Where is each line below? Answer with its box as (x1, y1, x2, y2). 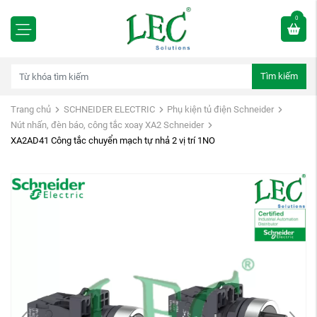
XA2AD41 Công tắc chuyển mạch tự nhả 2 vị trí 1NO (11, 135, 215, 146)
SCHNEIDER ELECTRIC (63, 104, 155, 115)
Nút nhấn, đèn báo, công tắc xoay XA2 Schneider (11, 120, 204, 131)
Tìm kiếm (260, 71, 298, 82)
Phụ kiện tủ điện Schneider (167, 104, 275, 115)
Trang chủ (11, 104, 51, 115)
